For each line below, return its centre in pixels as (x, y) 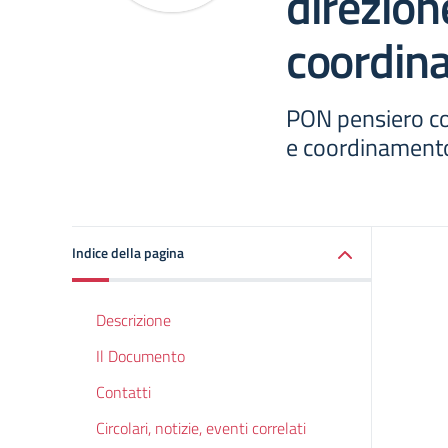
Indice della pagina (128, 252)
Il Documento (140, 356)
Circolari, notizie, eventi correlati (201, 428)
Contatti (123, 392)
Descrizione (133, 320)
